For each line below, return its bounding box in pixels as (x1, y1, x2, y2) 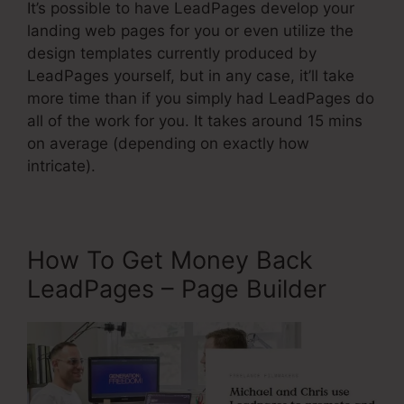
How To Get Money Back (27, 245, 313, 276)
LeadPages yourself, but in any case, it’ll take (27, 67, 354, 86)
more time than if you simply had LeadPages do (27, 89, 374, 108)
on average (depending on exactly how (27, 134, 309, 153)
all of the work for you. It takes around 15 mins (27, 112, 363, 131)
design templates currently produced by (27, 44, 317, 63)
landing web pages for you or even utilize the (27, 22, 353, 41)
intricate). (27, 157, 96, 176)
